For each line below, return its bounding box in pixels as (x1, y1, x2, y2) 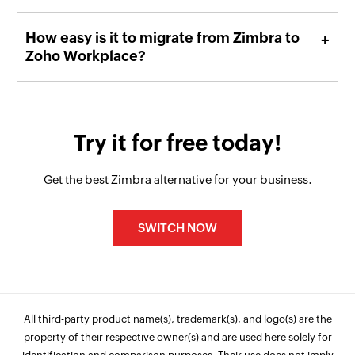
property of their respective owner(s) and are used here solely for (23, 331, 332, 344)
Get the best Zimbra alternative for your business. (43, 173, 312, 187)
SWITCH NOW (138, 221, 217, 235)
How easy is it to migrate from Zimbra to (25, 29, 300, 47)
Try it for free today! (74, 130, 281, 156)
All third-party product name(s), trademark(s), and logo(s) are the (23, 313, 332, 326)
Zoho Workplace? (25, 48, 147, 65)
